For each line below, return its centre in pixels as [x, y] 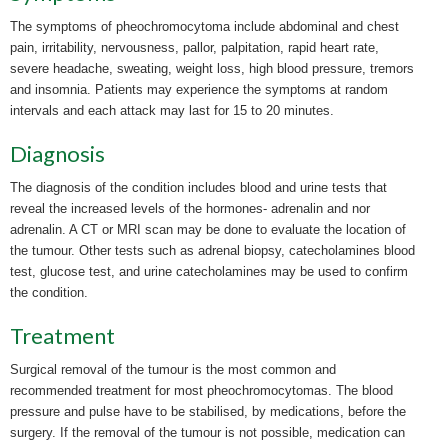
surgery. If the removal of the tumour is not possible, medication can [207, 432]
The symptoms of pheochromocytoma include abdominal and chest [204, 26]
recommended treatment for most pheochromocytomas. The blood [201, 390]
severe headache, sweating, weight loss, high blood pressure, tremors [212, 68]
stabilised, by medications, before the [297, 411]
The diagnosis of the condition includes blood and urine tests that [198, 187]
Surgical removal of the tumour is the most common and [173, 369]
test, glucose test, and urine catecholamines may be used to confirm [209, 271]
